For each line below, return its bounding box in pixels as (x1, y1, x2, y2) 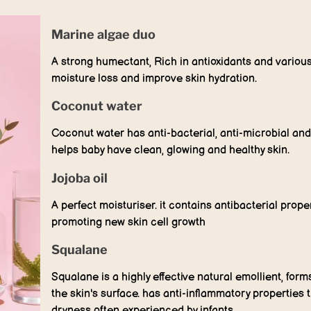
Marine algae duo (51, 26, 155, 42)
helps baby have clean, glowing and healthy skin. (51, 144, 289, 158)
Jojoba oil (51, 170, 108, 185)
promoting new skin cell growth (51, 215, 205, 229)
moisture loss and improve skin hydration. (51, 72, 257, 85)
